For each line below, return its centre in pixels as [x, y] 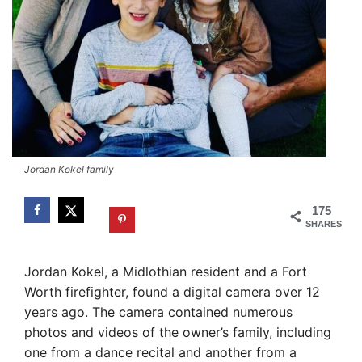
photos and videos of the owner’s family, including [178, 332]
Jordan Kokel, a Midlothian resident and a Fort [166, 271]
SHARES [324, 224]
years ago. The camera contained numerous [158, 311]
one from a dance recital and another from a [160, 352]
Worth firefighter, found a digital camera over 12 [172, 291]
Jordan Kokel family [69, 169]
